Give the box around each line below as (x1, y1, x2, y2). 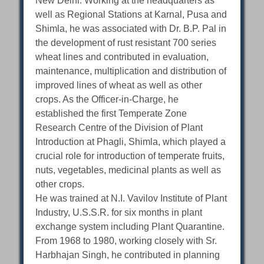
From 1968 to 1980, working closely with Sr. (35, 236, 217, 246)
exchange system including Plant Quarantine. (35, 222, 225, 232)
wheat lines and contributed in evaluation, (35, 52, 209, 62)
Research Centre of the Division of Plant (35, 123, 203, 133)
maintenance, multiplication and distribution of (35, 66, 227, 77)
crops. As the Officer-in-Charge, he (35, 94, 179, 105)
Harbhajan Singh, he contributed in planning (35, 250, 220, 260)
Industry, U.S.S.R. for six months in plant (35, 207, 203, 218)
